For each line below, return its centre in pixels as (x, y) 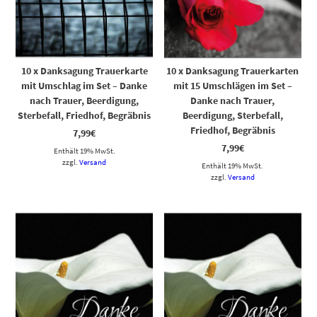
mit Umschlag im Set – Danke (85, 85)
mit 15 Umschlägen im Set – (232, 85)
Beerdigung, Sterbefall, (232, 115)
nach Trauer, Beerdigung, (85, 100)
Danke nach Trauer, (233, 100)
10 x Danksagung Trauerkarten (233, 70)
